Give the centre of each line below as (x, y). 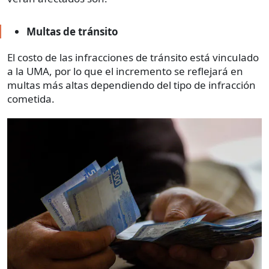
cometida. (31, 98)
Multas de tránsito (72, 31)
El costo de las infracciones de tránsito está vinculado (133, 57)
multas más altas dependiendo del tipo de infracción (131, 85)
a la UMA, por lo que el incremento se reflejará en (125, 71)
